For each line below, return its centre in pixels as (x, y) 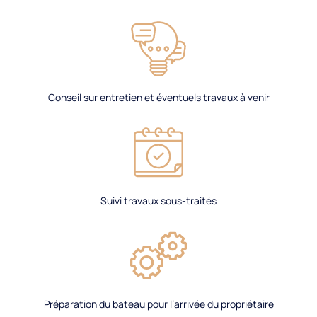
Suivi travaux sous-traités (158, 201)
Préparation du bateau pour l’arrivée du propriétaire (158, 304)
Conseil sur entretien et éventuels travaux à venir (158, 98)
